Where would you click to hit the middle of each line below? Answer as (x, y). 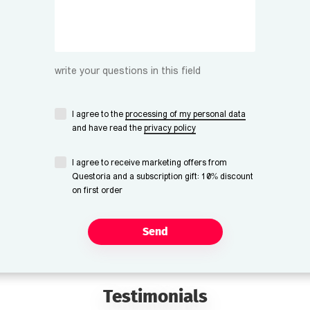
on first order (97, 191)
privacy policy (170, 128)
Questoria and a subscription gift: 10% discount (163, 177)
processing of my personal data (185, 115)
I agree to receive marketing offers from (149, 163)
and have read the (108, 128)
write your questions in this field (128, 71)
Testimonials (155, 296)
